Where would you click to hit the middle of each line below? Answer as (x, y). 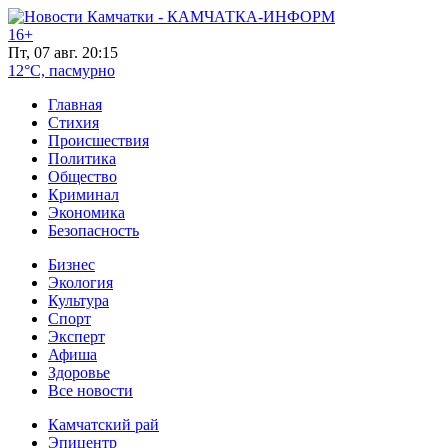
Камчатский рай (103, 424)
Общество (82, 176)
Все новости (90, 390)
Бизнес (71, 264)
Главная (75, 104)
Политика (82, 158)
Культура (78, 300)
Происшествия (98, 140)
